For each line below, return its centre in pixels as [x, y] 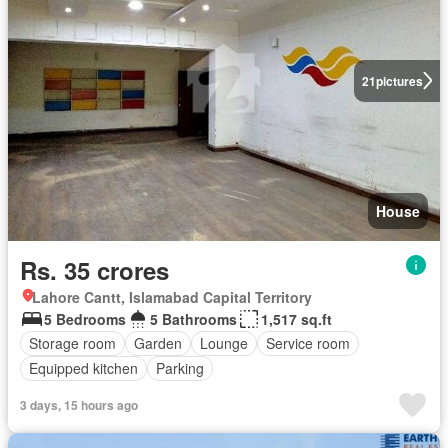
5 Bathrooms [193, 318]
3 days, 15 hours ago [79, 404]
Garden [158, 343]
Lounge [224, 343]
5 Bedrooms [85, 318]
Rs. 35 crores [94, 269]
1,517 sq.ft [296, 318]
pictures [399, 80]
